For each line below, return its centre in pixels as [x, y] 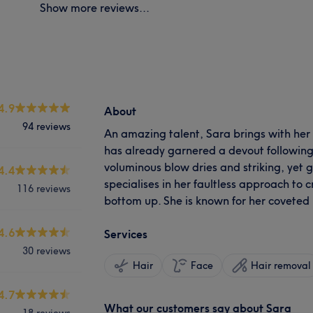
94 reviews [46, 126]
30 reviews [46, 250]
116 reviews [44, 188]
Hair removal [281, 265]
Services [126, 234]
